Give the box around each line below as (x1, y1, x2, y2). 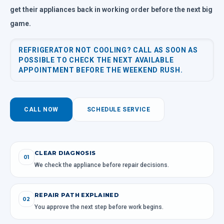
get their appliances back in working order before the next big (10, 5, 212, 13)
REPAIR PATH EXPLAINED (34, 191, 119, 198)
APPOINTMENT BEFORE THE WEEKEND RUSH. (18, 66, 183, 74)
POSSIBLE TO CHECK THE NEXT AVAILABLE (18, 56, 174, 64)
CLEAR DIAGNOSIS (34, 149, 96, 156)
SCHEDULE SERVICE (86, 106, 150, 113)
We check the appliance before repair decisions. (34, 161, 169, 168)
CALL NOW (24, 106, 58, 113)
